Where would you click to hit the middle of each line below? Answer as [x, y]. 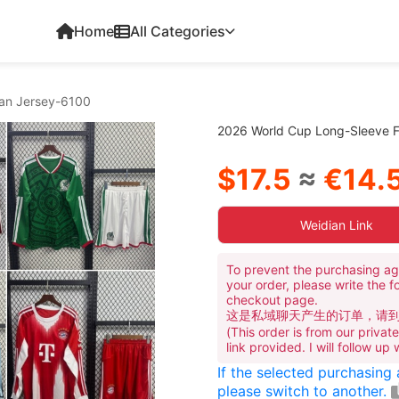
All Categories [177, 31]
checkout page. [272, 300]
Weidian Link [337, 225]
